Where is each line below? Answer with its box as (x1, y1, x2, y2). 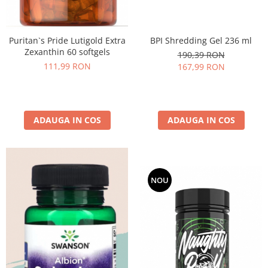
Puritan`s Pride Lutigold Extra (8, 35, 126, 47)
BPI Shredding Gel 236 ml (150, 35, 252, 47)
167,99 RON (177, 61, 225, 73)
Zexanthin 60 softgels (24, 46, 110, 58)
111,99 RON (43, 60, 91, 72)
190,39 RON (177, 49, 225, 61)
